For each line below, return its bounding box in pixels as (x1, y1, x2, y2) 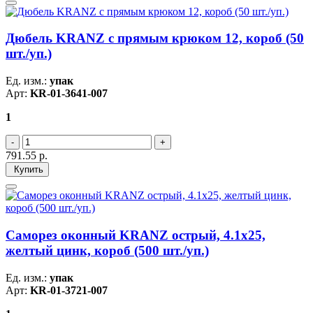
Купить (11, 164, 43, 175)
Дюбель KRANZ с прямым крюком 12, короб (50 (6, 31, 304, 46)
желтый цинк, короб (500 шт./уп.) (6, 242, 209, 258)
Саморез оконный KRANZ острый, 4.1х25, (6, 227, 265, 242)
